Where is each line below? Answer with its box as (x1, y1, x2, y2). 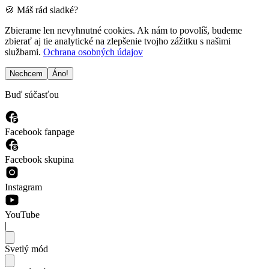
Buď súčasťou (5, 89, 59, 100)
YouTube (5, 210, 40, 220)
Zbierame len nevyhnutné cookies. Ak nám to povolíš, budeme (5, 25, 242, 35)
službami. (5, 47, 41, 57)
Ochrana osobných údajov (43, 47, 143, 57)
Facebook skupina (5, 154, 74, 165)
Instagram (5, 182, 42, 192)
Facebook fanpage (5, 127, 74, 137)
